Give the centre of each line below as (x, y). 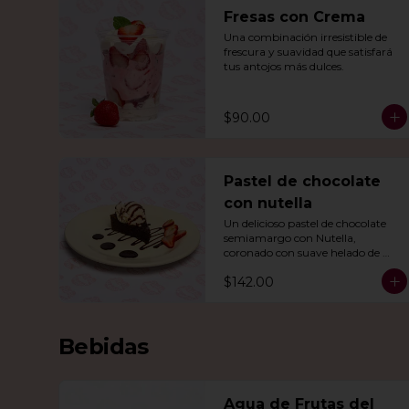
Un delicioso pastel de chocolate (305, 223)
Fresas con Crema (294, 17)
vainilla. (244, 267)
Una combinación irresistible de (305, 37)
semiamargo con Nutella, (290, 238)
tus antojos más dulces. (284, 66)
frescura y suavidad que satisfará (308, 52)
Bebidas (104, 346)
